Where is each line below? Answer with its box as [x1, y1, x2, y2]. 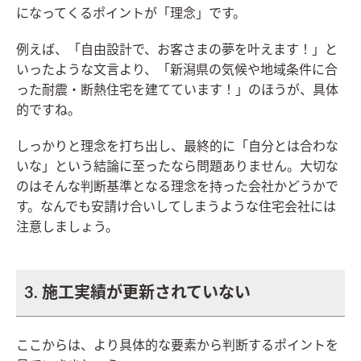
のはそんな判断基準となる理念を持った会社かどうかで [16, 180, 338, 194]
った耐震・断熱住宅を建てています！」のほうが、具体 [16, 84, 338, 98]
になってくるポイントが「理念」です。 [16, 7, 246, 21]
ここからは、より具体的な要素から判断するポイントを [16, 339, 338, 353]
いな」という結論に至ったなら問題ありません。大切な [16, 160, 338, 174]
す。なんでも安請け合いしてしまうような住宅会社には [16, 201, 336, 214]
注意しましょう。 [16, 221, 118, 234]
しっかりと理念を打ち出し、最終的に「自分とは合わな [16, 140, 338, 154]
